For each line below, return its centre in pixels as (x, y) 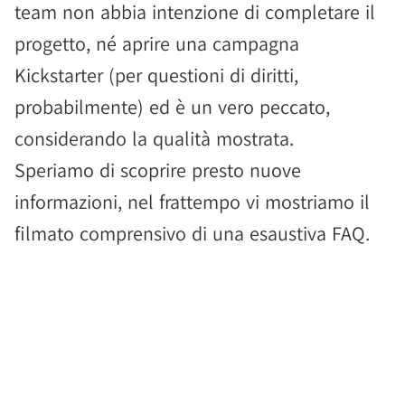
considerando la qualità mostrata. (154, 138)
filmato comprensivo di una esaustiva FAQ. (192, 233)
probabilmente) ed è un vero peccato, (172, 107)
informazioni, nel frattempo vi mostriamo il (192, 202)
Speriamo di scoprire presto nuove (158, 170)
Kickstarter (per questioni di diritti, (156, 75)
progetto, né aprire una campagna (157, 43)
